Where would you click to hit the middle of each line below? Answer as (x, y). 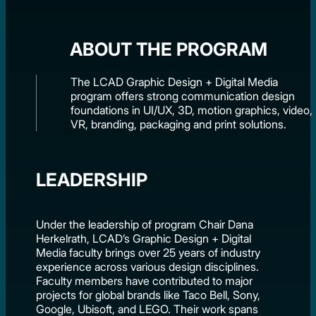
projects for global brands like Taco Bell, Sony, (148, 294)
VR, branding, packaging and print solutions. (179, 124)
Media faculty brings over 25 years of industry (148, 252)
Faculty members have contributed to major (145, 280)
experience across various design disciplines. (148, 266)
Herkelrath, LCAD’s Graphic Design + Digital (144, 238)
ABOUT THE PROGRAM (169, 49)
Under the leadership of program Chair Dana (145, 224)
